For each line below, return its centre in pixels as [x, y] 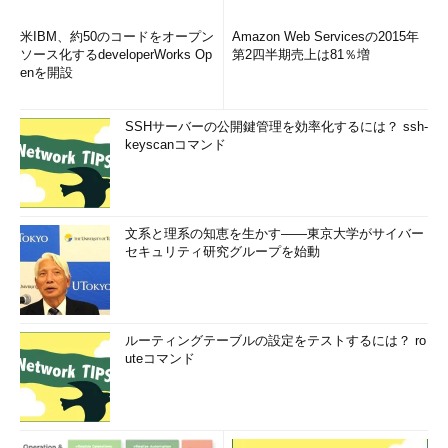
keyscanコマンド [175, 144]
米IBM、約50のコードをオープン [117, 36]
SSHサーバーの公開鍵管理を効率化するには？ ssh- [276, 126]
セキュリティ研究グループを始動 [222, 251]
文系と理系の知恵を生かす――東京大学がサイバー [274, 233]
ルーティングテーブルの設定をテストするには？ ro [275, 340]
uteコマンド [160, 358]
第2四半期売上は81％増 [301, 54]
